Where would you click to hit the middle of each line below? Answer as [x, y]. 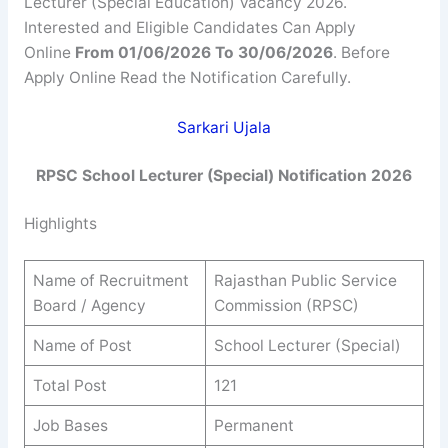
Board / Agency [89, 305]
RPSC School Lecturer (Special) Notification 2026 [224, 176]
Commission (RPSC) [286, 305]
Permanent [253, 425]
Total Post [69, 385]
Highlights [60, 224]
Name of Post [82, 345]
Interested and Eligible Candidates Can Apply [189, 28]
